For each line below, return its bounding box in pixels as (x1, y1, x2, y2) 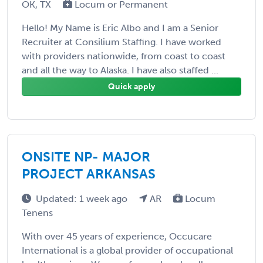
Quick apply (108, 81, 155, 92)
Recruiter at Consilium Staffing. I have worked (22, 36, 221, 48)
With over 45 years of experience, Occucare (22, 230, 212, 242)
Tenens (22, 207, 53, 218)
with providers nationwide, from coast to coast (22, 50, 225, 62)
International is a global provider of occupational (22, 244, 233, 256)
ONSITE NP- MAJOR (22, 148, 150, 165)
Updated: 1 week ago (36, 193, 130, 204)
